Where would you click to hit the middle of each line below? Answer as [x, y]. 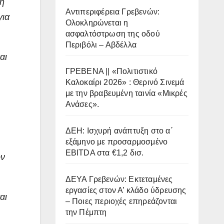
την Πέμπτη [86, 212]
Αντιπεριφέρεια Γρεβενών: [112, 12]
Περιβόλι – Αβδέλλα [101, 45]
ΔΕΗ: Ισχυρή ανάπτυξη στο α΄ [119, 131]
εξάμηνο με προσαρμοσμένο [116, 142]
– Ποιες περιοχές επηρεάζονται [121, 201]
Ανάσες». [82, 104]
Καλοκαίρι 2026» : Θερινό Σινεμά [125, 82]
